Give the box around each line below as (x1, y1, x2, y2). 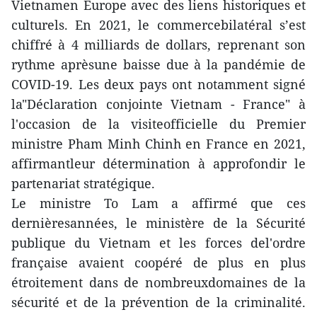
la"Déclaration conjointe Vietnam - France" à (11, 96, 306, 113)
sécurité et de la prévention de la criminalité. (11, 294, 306, 311)
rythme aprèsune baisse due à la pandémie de (11, 56, 306, 73)
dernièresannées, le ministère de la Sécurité (11, 214, 306, 231)
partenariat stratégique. (11, 175, 155, 192)
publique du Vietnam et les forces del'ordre (11, 234, 306, 251)
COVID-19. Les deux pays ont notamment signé (11, 76, 306, 93)
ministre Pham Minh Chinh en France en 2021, (11, 135, 306, 152)
